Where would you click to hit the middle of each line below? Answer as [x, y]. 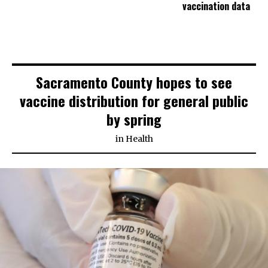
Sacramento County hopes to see [134, 82]
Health [139, 139]
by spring [134, 119]
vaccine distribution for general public [134, 101]
